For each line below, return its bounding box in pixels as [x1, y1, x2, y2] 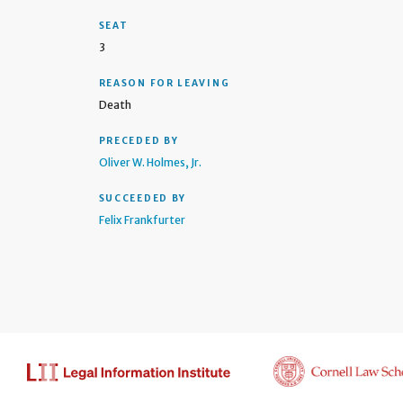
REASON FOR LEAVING [98, 76, 230, 89]
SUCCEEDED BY [98, 192, 187, 204]
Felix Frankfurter [98, 212, 185, 227]
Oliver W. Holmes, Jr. [98, 155, 201, 169]
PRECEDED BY [98, 134, 179, 147]
